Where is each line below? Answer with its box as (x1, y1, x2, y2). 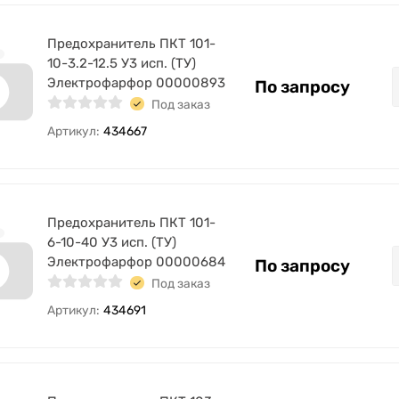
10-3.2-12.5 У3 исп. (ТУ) (47, 55, 196, 71)
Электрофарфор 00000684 (47, 254, 225, 270)
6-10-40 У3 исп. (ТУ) (47, 234, 176, 250)
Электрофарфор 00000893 (47, 75, 225, 91)
